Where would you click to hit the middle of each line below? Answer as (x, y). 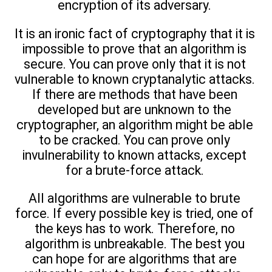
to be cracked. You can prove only (134, 140)
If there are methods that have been (134, 94)
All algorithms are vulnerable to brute (134, 199)
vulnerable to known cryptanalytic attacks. (134, 79)
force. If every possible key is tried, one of (134, 214)
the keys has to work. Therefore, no (134, 229)
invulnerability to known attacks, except (134, 155)
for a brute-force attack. (134, 170)
